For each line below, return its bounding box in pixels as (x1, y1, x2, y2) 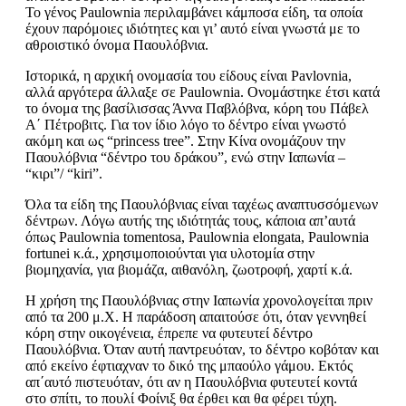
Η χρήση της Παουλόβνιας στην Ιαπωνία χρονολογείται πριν (25, 293, 372, 309)
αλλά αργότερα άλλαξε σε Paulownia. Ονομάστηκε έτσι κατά (25, 84, 380, 101)
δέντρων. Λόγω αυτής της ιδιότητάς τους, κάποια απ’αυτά (25, 213, 355, 229)
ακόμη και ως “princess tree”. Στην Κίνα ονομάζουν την (25, 133, 345, 150)
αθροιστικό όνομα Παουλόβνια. (25, 37, 208, 53)
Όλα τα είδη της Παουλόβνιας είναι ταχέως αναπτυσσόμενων (25, 197, 378, 213)
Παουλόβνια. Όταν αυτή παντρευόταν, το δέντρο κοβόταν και (25, 342, 379, 358)
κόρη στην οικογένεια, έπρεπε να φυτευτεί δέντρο (25, 325, 313, 342)
